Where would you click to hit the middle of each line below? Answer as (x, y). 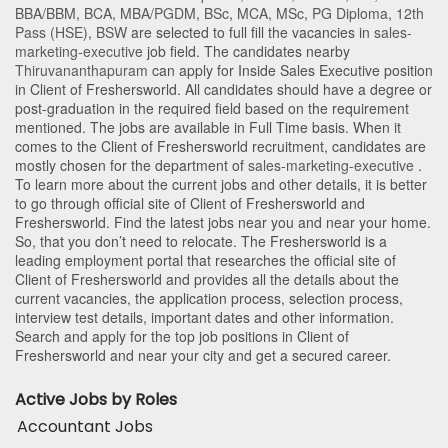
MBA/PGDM (158, 13)
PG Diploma (350, 13)
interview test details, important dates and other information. (204, 317)
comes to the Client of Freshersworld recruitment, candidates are (220, 146)
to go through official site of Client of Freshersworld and (190, 203)
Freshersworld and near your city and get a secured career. (203, 355)
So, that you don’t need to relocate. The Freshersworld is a (201, 241)
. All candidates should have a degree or (304, 89)
